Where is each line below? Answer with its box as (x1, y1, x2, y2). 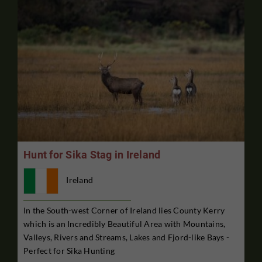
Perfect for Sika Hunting (23, 245, 115, 256)
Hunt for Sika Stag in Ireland (23, 148, 161, 161)
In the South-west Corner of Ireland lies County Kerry (23, 205, 225, 215)
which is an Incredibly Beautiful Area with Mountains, (23, 218, 226, 229)
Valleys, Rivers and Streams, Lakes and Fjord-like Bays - (23, 232, 229, 242)
